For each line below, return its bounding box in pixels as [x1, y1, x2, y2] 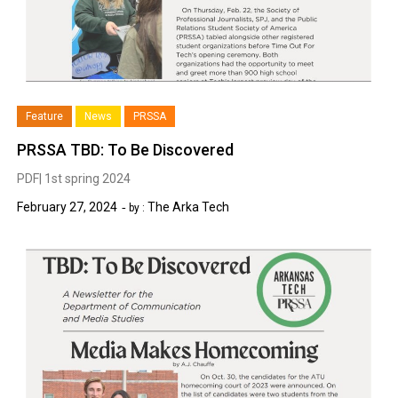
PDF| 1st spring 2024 [17, 171, 131, 186]
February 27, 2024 [17, 199, 118, 214]
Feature [26, 109, 64, 123]
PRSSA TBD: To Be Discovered [17, 139, 235, 159]
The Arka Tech [147, 199, 230, 214]
